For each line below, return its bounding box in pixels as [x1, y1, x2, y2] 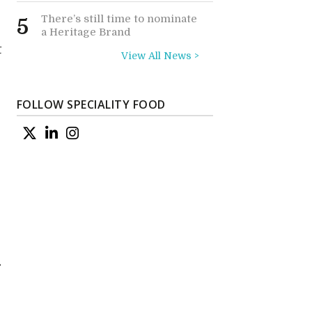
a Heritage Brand [40, 26, 131, 38]
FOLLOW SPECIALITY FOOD [16, 97, 166, 112]
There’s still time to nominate [40, 13, 197, 25]
